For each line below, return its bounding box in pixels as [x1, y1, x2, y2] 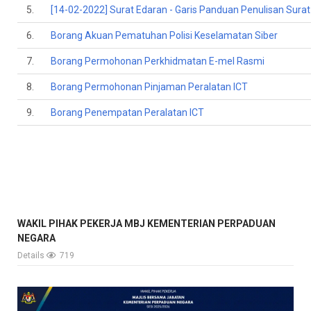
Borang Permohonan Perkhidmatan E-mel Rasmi [51, 56, 264, 67]
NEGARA [17, 233, 56, 244]
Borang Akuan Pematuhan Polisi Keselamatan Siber [51, 30, 278, 41]
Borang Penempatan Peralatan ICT [51, 107, 204, 118]
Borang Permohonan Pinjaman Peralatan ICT [51, 81, 248, 92]
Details [17, 251, 47, 260]
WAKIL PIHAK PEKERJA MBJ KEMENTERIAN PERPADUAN [17, 218, 276, 229]
